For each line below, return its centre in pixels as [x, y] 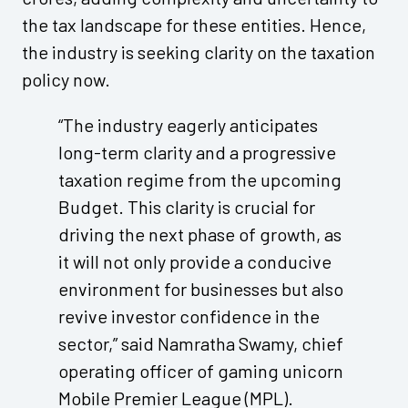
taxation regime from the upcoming [200, 180]
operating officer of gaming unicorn [201, 371]
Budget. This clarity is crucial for [187, 207]
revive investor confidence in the [189, 316]
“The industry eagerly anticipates [188, 125]
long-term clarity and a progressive [197, 153]
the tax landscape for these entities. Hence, [194, 25]
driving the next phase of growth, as [200, 235]
